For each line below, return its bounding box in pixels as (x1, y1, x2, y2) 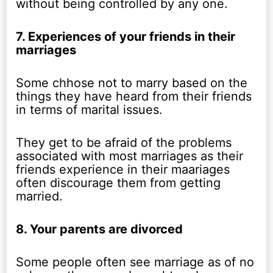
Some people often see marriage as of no (16, 255, 255, 270)
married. (16, 189, 63, 204)
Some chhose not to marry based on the (16, 76, 248, 91)
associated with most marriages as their (16, 149, 244, 164)
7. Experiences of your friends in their (16, 29, 236, 44)
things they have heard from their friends (16, 89, 252, 104)
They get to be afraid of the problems (16, 135, 232, 151)
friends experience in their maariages (16, 162, 230, 177)
